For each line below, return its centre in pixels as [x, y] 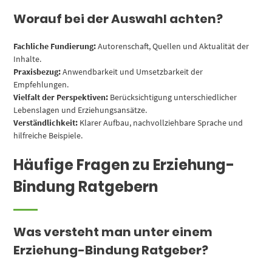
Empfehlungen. [41, 85]
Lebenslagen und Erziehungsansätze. [80, 110]
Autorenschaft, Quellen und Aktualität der [173, 46]
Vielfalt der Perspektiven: [61, 97]
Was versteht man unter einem [113, 232]
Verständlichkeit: [46, 123]
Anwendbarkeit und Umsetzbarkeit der [132, 72]
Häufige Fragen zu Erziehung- [124, 165]
